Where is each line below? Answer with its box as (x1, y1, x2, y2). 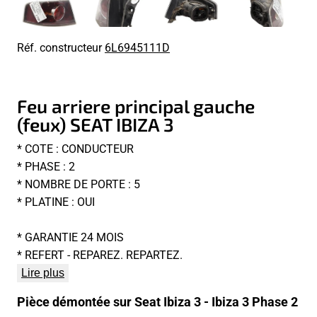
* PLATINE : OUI (17, 194, 95, 209)
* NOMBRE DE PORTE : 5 (17, 176, 140, 192)
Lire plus (21, 267, 64, 279)
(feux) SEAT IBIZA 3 (17, 112, 174, 137)
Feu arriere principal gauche (17, 93, 255, 119)
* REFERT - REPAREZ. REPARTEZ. (17, 247, 183, 263)
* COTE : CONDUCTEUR (17, 141, 134, 156)
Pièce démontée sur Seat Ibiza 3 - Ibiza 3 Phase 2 (17, 293, 298, 311)
